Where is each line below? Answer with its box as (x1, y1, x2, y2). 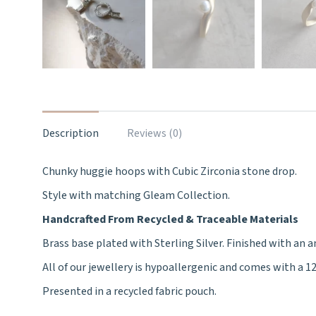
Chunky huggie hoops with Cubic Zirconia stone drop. (42, 163, 297, 179)
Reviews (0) (127, 125, 182, 141)
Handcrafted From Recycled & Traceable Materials (42, 211, 298, 227)
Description (42, 125, 99, 141)
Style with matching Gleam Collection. (42, 187, 230, 203)
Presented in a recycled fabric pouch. (42, 283, 217, 299)
